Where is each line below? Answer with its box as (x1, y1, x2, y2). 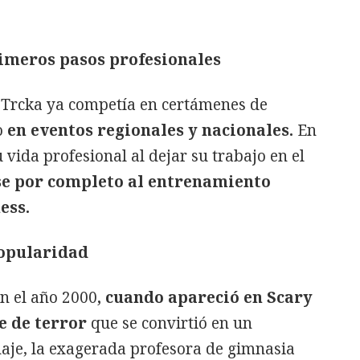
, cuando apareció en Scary (97, 286, 313, 308)
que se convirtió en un (91, 312, 252, 333)
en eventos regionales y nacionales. (7, 119, 293, 141)
